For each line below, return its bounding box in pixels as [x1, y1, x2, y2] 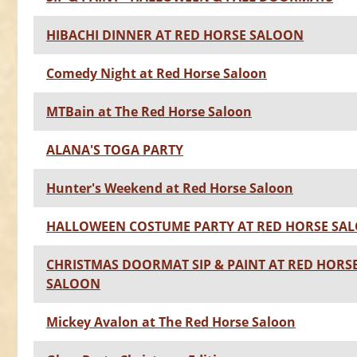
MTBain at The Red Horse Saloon [46, 103, 252, 121]
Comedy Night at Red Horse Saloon [46, 65, 267, 83]
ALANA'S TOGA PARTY [46, 141, 183, 159]
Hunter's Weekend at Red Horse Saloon [46, 179, 293, 198]
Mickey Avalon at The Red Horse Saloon [46, 313, 296, 331]
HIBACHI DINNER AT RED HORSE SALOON [46, 26, 304, 45]
